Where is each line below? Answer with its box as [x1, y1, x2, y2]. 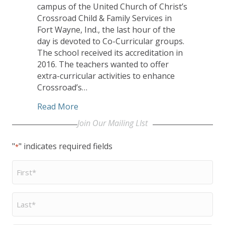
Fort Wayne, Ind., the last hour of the [37, 24, 175, 35]
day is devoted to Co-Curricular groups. [37, 35, 184, 47]
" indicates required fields [19, 140, 113, 152]
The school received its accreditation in [37, 47, 183, 58]
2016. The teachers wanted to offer [37, 58, 169, 70]
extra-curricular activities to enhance [37, 70, 175, 81]
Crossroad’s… [37, 81, 87, 93]
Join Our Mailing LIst [77, 117, 148, 129]
